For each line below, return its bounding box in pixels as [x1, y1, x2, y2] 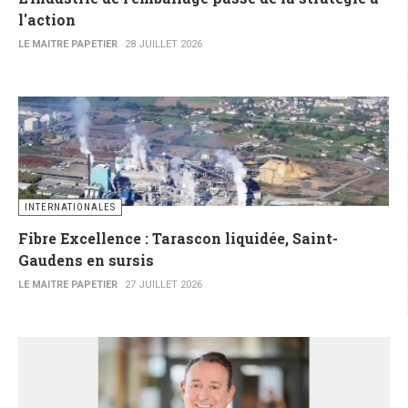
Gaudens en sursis [18, 250, 154, 270]
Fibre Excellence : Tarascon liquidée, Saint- [18, 229, 338, 249]
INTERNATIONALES [25, 201, 116, 214]
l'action [18, 10, 76, 30]
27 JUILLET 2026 [125, 279, 202, 291]
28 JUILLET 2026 [125, 38, 202, 51]
